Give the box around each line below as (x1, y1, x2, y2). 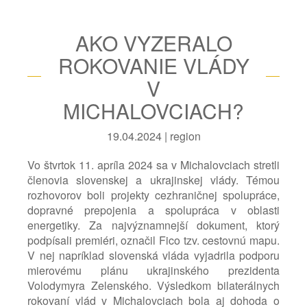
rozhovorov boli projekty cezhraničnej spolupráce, (27, 186, 280, 203)
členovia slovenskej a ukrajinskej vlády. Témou (27, 171, 280, 188)
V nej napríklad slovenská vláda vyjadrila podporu (27, 247, 280, 263)
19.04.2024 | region (106, 127, 201, 144)
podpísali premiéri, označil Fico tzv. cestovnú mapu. (27, 232, 280, 248)
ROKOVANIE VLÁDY (58, 50, 249, 80)
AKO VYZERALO (75, 27, 232, 58)
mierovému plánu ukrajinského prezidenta (27, 262, 280, 278)
